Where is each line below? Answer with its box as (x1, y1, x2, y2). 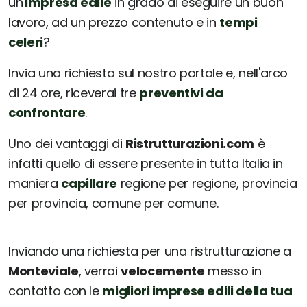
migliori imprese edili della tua (102, 282, 293, 300)
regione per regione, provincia (117, 175, 297, 193)
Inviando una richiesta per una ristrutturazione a (8, 243, 291, 260)
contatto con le (8, 282, 103, 300)
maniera (8, 175, 62, 193)
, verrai (78, 262, 121, 280)
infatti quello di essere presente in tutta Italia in (8, 155, 283, 173)
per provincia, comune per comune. (8, 195, 219, 212)
